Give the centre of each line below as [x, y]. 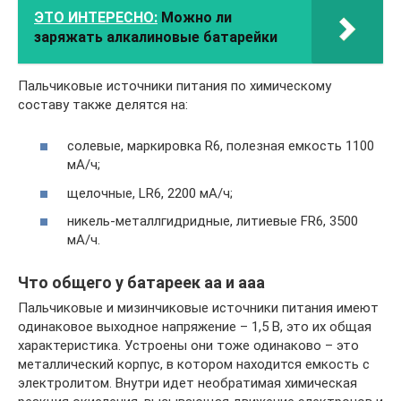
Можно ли [196, 17]
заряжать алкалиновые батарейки [156, 37]
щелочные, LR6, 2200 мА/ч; [150, 193]
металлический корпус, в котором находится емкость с [194, 365]
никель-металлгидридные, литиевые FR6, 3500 [213, 222]
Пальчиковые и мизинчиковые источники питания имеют [198, 308]
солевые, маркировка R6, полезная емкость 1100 [221, 146]
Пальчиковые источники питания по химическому [175, 85]
